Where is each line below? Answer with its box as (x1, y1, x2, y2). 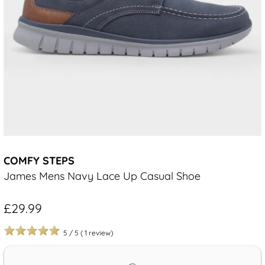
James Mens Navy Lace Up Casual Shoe (4, 169, 201, 183)
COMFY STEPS (4, 154, 75, 168)
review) (89, 228, 113, 238)
